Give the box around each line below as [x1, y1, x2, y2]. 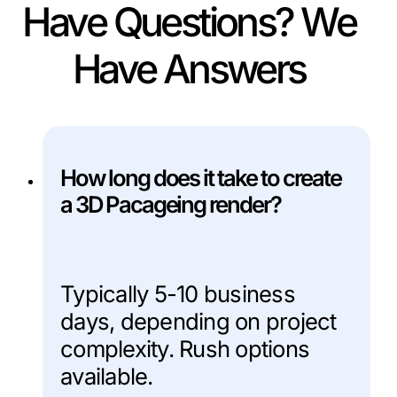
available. [60, 362, 153, 390]
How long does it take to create [60, 163, 341, 191]
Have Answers [72, 44, 306, 93]
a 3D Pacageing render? [60, 190, 281, 218]
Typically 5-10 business [60, 279, 295, 307]
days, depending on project [60, 307, 337, 335]
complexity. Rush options [60, 334, 309, 362]
